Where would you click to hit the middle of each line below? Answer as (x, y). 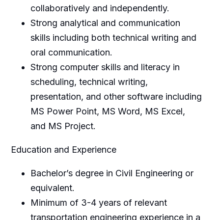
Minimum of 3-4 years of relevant (98, 202)
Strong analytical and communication (105, 23)
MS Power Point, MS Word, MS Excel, (108, 111)
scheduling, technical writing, (89, 82)
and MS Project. (63, 126)
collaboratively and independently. (100, 8)
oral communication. (71, 52)
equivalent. (52, 188)
